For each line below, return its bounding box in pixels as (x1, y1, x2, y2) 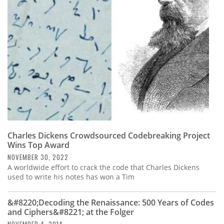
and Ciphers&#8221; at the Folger (7, 206, 134, 218)
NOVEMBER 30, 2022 (7, 152, 68, 162)
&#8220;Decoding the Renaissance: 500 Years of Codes (7, 197, 214, 208)
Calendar (7, 21, 53, 36)
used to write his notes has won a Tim (7, 172, 134, 182)
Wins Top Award (7, 139, 69, 151)
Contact (7, 48, 47, 63)
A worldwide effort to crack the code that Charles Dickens (7, 162, 199, 172)
